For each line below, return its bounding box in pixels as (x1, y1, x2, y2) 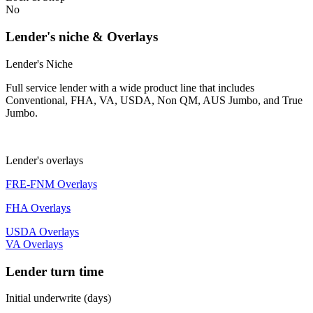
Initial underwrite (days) (6, 292, 111, 305)
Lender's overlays (6, 154, 83, 166)
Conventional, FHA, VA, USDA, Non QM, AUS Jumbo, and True (6, 94, 303, 106)
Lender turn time (6, 263, 103, 279)
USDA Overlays (6, 225, 79, 238)
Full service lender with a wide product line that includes (6, 81, 254, 94)
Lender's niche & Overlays (6, 29, 158, 45)
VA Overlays (6, 238, 63, 250)
